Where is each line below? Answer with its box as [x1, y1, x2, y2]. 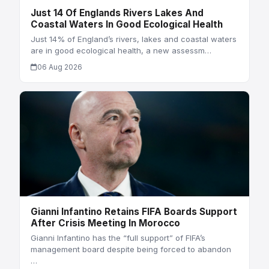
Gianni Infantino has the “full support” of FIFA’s [30, 233, 205, 243]
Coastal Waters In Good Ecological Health [30, 18, 223, 30]
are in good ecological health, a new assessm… [30, 46, 211, 56]
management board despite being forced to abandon [30, 244, 231, 255]
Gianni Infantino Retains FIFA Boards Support [30, 205, 237, 217]
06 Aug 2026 [37, 62, 82, 72]
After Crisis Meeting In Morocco [30, 217, 180, 229]
